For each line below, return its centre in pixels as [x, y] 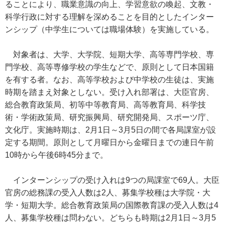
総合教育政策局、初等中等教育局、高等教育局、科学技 [105, 105]
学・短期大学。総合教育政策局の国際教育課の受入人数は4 [112, 205]
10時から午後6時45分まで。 [57, 155]
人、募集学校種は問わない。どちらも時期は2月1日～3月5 [110, 218]
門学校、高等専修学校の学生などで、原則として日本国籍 [109, 67]
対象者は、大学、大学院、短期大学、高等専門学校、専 [109, 54]
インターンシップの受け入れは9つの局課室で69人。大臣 [112, 180]
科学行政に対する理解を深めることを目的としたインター [109, 17]
